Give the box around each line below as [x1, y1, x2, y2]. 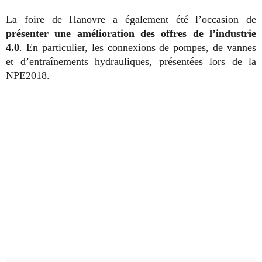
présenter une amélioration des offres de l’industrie [6, 27, 256, 39]
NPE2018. [6, 70, 50, 81]
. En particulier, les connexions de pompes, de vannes [19, 42, 256, 53]
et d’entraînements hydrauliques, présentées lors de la [6, 56, 256, 67]
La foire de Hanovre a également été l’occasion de [6, 13, 256, 25]
